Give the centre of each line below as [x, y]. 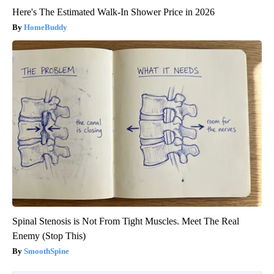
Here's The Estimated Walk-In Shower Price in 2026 [113, 12]
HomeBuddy [46, 27]
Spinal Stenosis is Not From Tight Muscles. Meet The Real [126, 221]
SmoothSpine [46, 251]
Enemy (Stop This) [49, 235]
